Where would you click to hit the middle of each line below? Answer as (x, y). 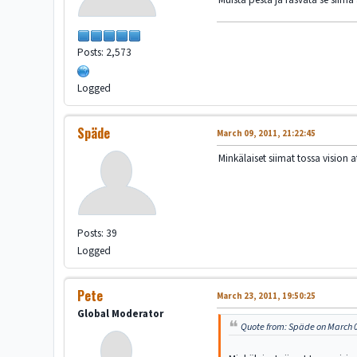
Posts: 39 (98, 233)
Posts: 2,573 (105, 53)
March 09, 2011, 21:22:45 (267, 134)
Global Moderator (121, 314)
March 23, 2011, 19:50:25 (267, 296)
